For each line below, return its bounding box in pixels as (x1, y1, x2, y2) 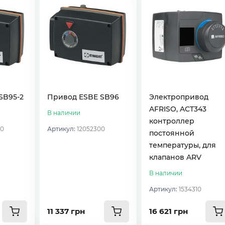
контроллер (149, 116, 194, 126)
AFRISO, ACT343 (149, 104, 206, 114)
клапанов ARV (149, 152, 201, 162)
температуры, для (149, 140, 216, 150)
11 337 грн (47, 206, 85, 216)
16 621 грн (149, 206, 188, 216)
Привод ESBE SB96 (47, 92, 120, 101)
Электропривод (149, 92, 208, 101)
